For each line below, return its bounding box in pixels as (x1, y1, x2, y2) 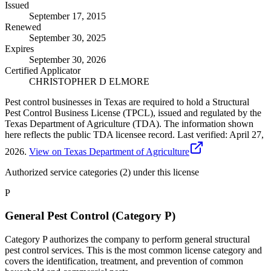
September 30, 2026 (29, 54, 106, 65)
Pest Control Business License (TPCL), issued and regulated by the (5, 107, 261, 118)
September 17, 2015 (29, 10, 106, 21)
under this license (131, 166, 199, 177)
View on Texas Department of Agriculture (29, 146, 189, 157)
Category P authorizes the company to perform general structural (5, 233, 250, 244)
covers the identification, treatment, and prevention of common (5, 255, 243, 266)
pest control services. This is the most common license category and (5, 244, 262, 255)
